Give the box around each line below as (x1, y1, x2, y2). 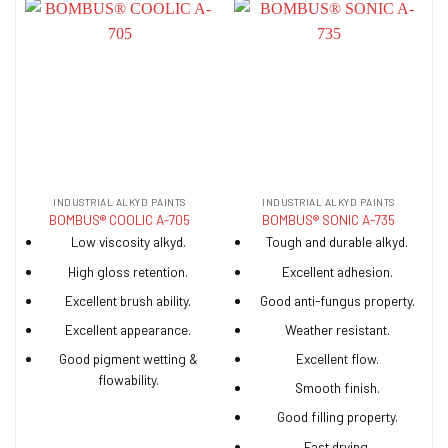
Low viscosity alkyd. (70, 233, 186, 251)
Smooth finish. (294, 379, 380, 397)
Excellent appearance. (65, 320, 192, 338)
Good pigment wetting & (58, 350, 198, 368)
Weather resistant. (284, 320, 390, 338)
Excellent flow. (295, 350, 379, 368)
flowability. (97, 371, 159, 389)
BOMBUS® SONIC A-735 (262, 211, 395, 229)
